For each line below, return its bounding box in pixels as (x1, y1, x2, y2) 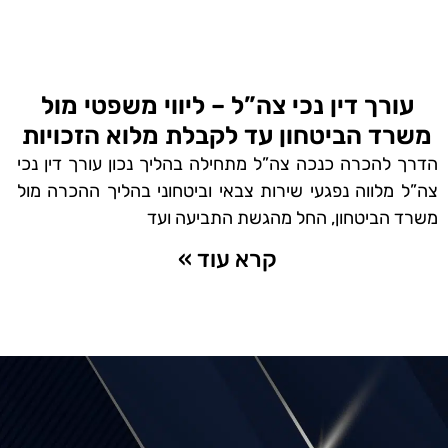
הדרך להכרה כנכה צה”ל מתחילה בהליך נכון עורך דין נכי (16, 152, 438, 175)
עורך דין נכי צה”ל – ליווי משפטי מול (40, 90, 414, 120)
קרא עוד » (177, 244, 277, 273)
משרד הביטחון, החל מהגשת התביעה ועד (147, 206, 438, 229)
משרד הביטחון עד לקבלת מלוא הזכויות (22, 120, 433, 150)
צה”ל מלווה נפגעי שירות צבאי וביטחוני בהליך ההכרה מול (16, 179, 438, 202)
